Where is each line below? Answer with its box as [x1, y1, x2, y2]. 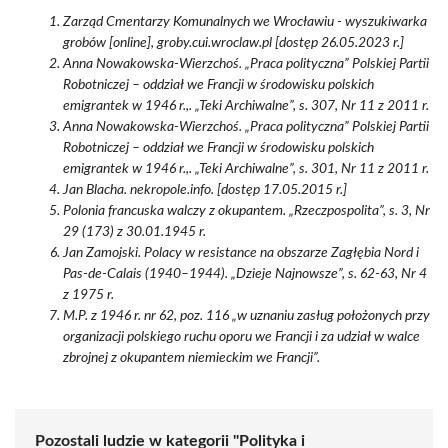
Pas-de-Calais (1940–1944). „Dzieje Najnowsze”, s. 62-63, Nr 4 [63, 267, 427, 281]
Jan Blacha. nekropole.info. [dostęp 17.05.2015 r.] [63, 183, 347, 197]
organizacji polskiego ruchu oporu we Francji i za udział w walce [63, 330, 420, 344]
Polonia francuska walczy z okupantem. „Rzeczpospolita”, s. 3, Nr [63, 204, 430, 218]
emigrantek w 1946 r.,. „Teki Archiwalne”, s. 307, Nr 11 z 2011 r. [63, 99, 429, 113]
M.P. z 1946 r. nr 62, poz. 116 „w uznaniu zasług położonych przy [63, 309, 430, 323]
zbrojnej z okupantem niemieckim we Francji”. [63, 351, 320, 365]
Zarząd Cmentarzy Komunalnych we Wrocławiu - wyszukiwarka [63, 15, 427, 29]
